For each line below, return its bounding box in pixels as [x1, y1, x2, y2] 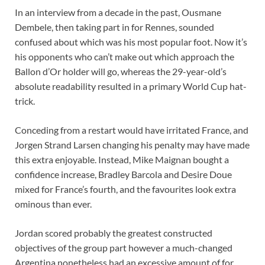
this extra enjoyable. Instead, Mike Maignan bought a [15, 154, 229, 166]
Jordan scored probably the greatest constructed [15, 227, 212, 239]
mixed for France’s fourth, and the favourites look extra [15, 183, 236, 195]
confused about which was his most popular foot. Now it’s [15, 36, 247, 48]
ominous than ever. [15, 198, 92, 210]
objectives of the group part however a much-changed [15, 242, 232, 254]
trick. [15, 95, 35, 107]
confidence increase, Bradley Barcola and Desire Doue [15, 169, 232, 180]
